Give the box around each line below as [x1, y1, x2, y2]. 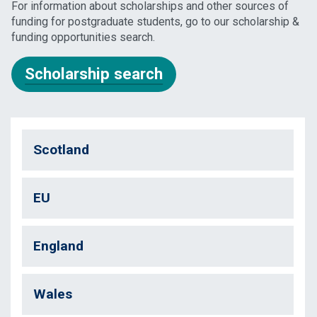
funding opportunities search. [11, 30, 155, 44]
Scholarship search [25, 64, 163, 83]
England [33, 238, 83, 255]
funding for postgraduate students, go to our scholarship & [11, 14, 299, 28]
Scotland [33, 142, 89, 158]
